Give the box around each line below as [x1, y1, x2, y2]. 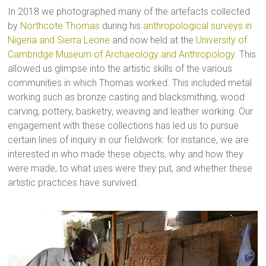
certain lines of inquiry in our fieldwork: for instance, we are [8, 134, 249, 146]
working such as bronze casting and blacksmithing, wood [8, 91, 245, 103]
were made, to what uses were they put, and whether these [8, 163, 253, 175]
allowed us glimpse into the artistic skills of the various [8, 63, 233, 75]
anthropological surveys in [143, 20, 252, 32]
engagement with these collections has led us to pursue [8, 120, 239, 132]
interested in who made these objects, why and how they [8, 148, 244, 160]
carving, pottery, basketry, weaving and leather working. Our [8, 106, 254, 118]
